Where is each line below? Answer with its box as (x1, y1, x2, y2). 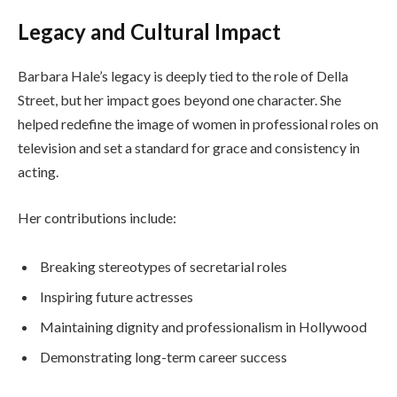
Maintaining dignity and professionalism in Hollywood (40, 318, 367, 336)
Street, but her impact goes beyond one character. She (18, 90, 341, 108)
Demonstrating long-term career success (40, 348, 287, 366)
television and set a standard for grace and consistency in (18, 138, 360, 156)
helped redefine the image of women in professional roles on (18, 114, 378, 132)
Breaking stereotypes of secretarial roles (40, 258, 287, 276)
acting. (18, 162, 58, 180)
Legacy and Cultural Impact (18, 18, 281, 44)
